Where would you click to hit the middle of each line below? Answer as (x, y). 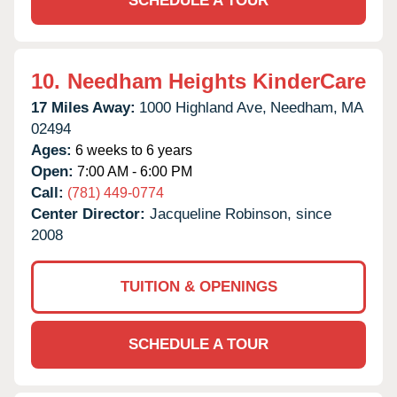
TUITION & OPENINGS (198, 286)
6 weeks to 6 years (132, 150)
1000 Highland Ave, (203, 107)
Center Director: (90, 214)
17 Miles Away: (83, 107)
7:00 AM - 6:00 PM (133, 171)
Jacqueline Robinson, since (241, 214)
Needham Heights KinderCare (217, 81)
